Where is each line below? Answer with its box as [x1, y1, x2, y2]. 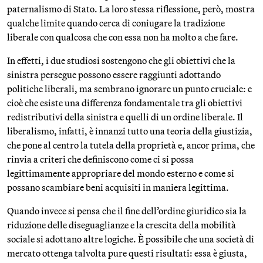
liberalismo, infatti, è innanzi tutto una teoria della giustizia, [7, 125, 252, 137]
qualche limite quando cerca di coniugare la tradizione [7, 17, 225, 29]
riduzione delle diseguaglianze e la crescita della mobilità [7, 219, 236, 231]
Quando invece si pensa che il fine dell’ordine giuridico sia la [7, 205, 247, 217]
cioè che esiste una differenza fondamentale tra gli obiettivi [7, 97, 242, 109]
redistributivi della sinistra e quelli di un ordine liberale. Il [7, 111, 243, 123]
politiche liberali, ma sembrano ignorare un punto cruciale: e [7, 83, 252, 95]
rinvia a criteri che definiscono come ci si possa [7, 153, 194, 165]
